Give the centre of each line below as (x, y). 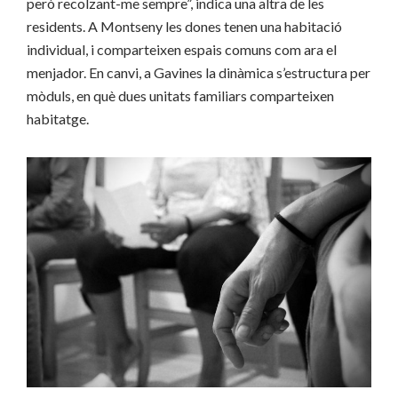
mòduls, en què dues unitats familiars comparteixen (180, 96)
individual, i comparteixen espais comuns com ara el (182, 50)
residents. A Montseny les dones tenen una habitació (184, 27)
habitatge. (58, 119)
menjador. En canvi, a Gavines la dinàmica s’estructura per (199, 73)
